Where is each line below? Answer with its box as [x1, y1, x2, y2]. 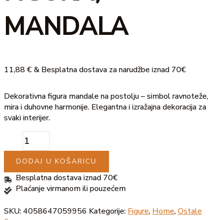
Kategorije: [89, 206, 128, 217]
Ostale [178, 206, 202, 217]
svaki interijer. [4, 112, 50, 124]
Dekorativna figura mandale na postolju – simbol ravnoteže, [4, 91, 208, 102]
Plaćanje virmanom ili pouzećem [16, 183, 126, 194]
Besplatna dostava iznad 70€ [16, 172, 118, 184]
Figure [128, 206, 149, 217]
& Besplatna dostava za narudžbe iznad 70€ [34, 64, 186, 76]
